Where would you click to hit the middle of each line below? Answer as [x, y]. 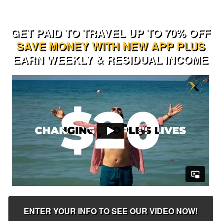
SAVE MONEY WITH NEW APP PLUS [110, 46]
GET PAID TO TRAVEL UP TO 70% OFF [110, 33]
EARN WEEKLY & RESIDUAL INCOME [110, 59]
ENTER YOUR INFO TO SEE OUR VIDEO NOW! [110, 211]
